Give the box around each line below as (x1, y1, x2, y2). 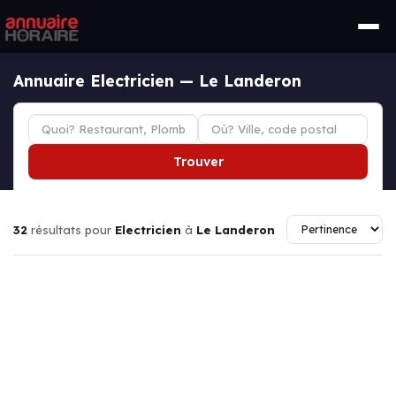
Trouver (172, 154, 224, 170)
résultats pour (27, 222, 115, 237)
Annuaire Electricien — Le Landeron (13, 71, 301, 90)
